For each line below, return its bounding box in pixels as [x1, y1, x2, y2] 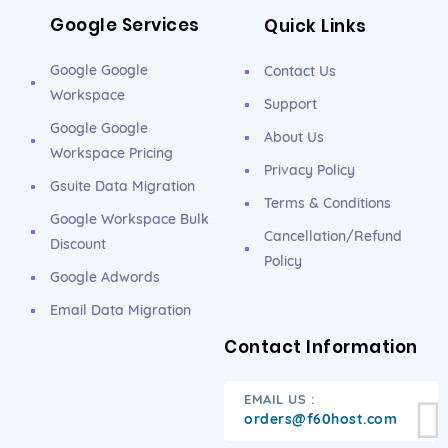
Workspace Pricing [50, 144, 173, 162]
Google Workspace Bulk [50, 210, 209, 228]
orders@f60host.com [244, 410, 397, 428]
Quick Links [264, 14, 367, 38]
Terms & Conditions [264, 194, 391, 212]
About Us [264, 128, 324, 146]
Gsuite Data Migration [50, 177, 195, 195]
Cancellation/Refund [264, 227, 402, 245]
